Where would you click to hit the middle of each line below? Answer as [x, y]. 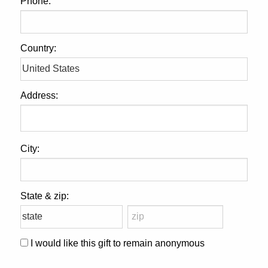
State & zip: [45, 196]
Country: [38, 48]
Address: [39, 95]
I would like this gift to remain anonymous [118, 243]
